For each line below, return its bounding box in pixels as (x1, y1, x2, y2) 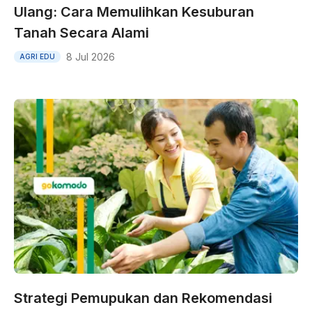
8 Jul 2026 (66, 50, 115, 63)
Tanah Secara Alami (14, 24, 149, 41)
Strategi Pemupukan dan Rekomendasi (14, 289, 272, 306)
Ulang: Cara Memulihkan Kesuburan (14, 3, 254, 20)
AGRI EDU (19, 52, 55, 61)
